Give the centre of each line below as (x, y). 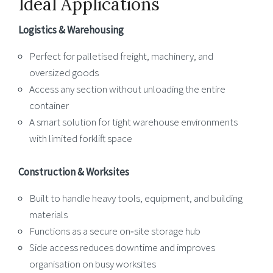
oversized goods (64, 72)
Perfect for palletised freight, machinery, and (121, 56)
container (49, 105)
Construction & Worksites (74, 172)
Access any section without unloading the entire (127, 89)
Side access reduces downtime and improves (122, 247)
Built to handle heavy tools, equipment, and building (136, 198)
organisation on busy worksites (93, 264)
